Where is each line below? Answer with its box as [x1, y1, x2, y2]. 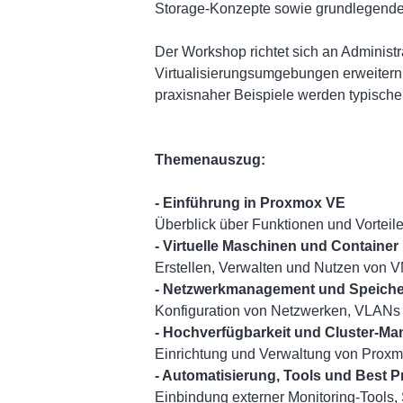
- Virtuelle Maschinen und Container [155, 237, 399, 254]
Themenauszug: [155, 151, 265, 167]
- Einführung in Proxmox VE [155, 194, 345, 210]
